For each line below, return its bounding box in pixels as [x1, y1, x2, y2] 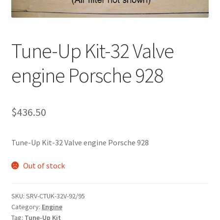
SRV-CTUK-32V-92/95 [26, 192, 85, 201]
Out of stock [23, 161, 65, 171]
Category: [11, 202, 42, 212]
